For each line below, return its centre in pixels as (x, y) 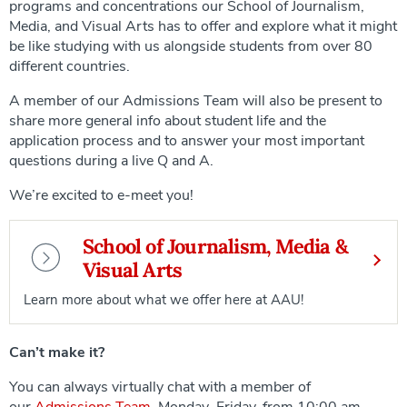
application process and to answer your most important (187, 140)
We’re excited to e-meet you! (101, 195)
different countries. (69, 66)
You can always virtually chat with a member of (160, 387)
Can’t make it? (57, 352)
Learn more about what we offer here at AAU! (164, 299)
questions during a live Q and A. (111, 160)
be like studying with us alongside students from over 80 (191, 46)
